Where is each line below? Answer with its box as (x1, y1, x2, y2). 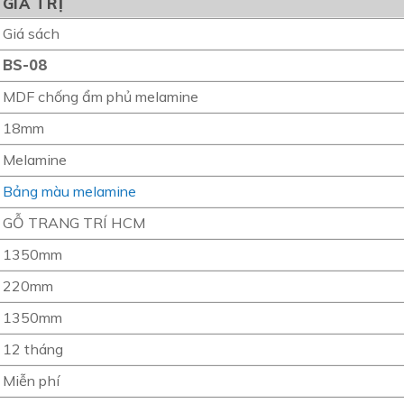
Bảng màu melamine (2, 181, 136, 200)
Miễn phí (2, 371, 60, 390)
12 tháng (2, 339, 63, 358)
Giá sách (2, 23, 60, 42)
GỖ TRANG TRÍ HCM (2, 213, 145, 232)
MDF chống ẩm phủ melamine (2, 87, 198, 106)
